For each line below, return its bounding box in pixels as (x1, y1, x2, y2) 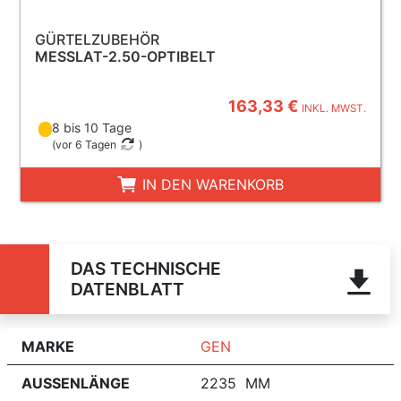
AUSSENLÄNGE (21, 373, 130, 392)
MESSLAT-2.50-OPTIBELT (34, 47, 216, 65)
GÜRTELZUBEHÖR (34, 30, 159, 48)
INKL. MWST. (302, 101, 367, 115)
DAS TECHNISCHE (70, 257, 221, 279)
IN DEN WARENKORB (138, 175, 285, 193)
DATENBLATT (70, 277, 184, 300)
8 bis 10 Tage (52, 119, 132, 135)
